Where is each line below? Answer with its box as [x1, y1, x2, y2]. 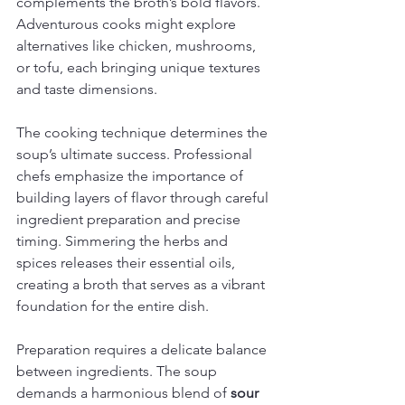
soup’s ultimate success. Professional [16, 146, 256, 163]
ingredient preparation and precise [16, 211, 244, 228]
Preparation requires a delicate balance [16, 341, 270, 358]
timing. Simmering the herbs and [16, 232, 231, 250]
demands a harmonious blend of [16, 384, 231, 401]
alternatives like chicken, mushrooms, [16, 37, 259, 54]
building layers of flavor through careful [16, 189, 272, 206]
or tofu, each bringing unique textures [16, 59, 264, 76]
